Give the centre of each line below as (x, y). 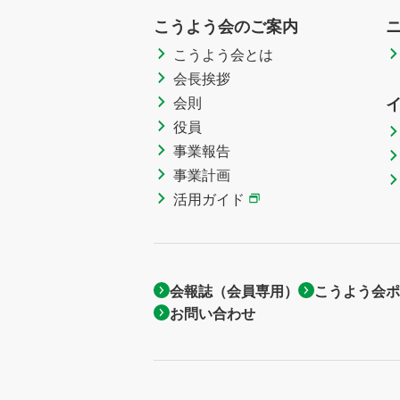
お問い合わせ (212, 312)
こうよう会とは (223, 54)
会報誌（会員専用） (234, 290)
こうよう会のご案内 (226, 25)
